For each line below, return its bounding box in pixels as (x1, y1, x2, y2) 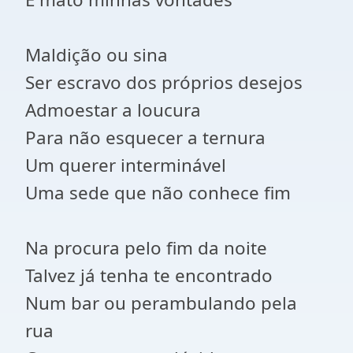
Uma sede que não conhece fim (25, 180, 291, 205)
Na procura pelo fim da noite (25, 236, 267, 260)
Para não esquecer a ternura (25, 125, 266, 150)
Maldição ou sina (25, 43, 168, 67)
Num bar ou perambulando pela (25, 291, 297, 315)
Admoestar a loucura (25, 98, 201, 122)
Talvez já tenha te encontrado (25, 263, 273, 288)
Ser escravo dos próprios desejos (25, 70, 303, 95)
